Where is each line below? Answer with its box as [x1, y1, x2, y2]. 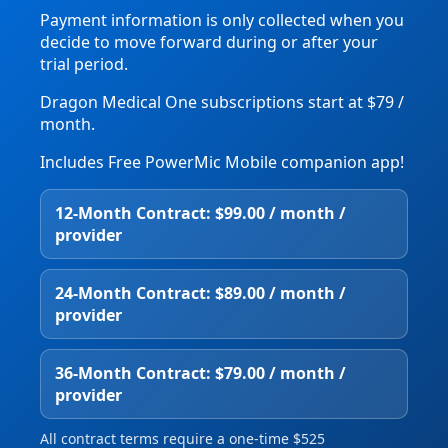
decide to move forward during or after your [40, 31, 378, 54]
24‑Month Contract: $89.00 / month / [55, 282, 346, 305]
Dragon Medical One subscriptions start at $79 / [40, 91, 404, 114]
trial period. [40, 53, 128, 76]
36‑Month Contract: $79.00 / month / [55, 362, 346, 385]
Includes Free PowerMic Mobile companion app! [40, 151, 404, 174]
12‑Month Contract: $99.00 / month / [55, 202, 346, 225]
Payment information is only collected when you [40, 9, 404, 32]
